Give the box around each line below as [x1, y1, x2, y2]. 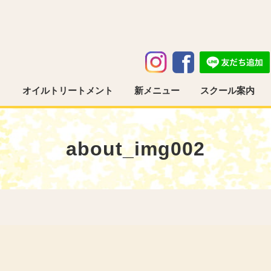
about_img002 [66, 137, 205, 160]
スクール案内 [200, 85, 255, 96]
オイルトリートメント [22, 85, 113, 96]
